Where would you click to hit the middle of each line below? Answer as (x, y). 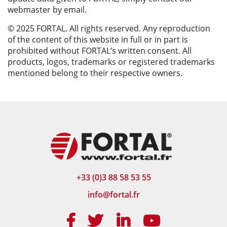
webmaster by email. (47, 9)
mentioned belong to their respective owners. (95, 73)
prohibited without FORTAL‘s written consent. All (100, 50)
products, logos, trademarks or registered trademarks (111, 62)
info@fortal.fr (113, 194)
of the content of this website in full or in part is (98, 39)
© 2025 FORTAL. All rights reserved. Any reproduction (109, 28)
